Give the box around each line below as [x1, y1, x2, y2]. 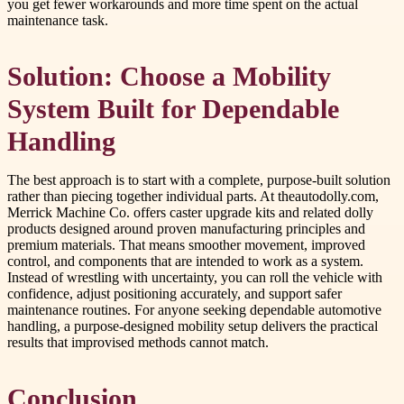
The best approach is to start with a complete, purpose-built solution [7, 172, 390, 188]
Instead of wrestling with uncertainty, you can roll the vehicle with [7, 270, 382, 286]
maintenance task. [7, 13, 108, 29]
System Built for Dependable [7, 95, 339, 124]
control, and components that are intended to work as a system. [7, 253, 363, 270]
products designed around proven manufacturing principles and [7, 221, 365, 237]
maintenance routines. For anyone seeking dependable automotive [7, 302, 381, 318]
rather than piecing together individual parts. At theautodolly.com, [7, 188, 379, 205]
